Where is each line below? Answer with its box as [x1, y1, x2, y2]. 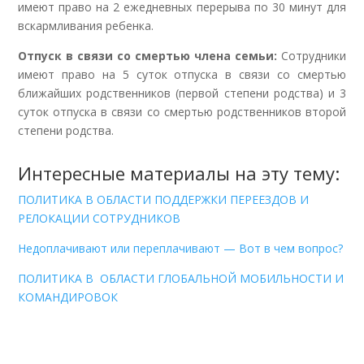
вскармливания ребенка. [18, 17, 154, 33]
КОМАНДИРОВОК [18, 288, 119, 305]
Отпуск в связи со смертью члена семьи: [18, 47, 277, 63]
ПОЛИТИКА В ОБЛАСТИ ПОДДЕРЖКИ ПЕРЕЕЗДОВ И [18, 191, 310, 207]
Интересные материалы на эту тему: [18, 160, 340, 185]
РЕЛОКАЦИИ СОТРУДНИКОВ [18, 210, 181, 226]
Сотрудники [276, 47, 346, 63]
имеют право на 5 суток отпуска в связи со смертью [18, 66, 346, 82]
